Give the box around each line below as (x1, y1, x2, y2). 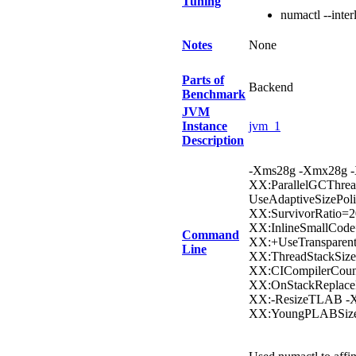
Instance (182, 119, 227, 133)
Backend (249, 80, 293, 94)
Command (182, 228, 239, 242)
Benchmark (182, 87, 246, 101)
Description (182, 133, 244, 147)
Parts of (182, 73, 224, 87)
